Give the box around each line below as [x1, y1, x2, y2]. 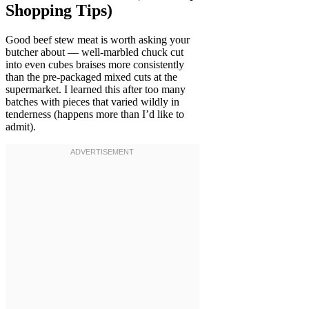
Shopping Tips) [6, 1, 112, 20]
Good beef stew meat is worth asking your [6, 34, 190, 46]
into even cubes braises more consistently [6, 59, 184, 71]
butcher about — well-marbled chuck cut [6, 46, 183, 59]
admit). [6, 121, 36, 133]
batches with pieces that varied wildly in [6, 96, 179, 108]
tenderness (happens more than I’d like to [6, 108, 184, 121]
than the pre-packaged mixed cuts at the [6, 71, 177, 83]
